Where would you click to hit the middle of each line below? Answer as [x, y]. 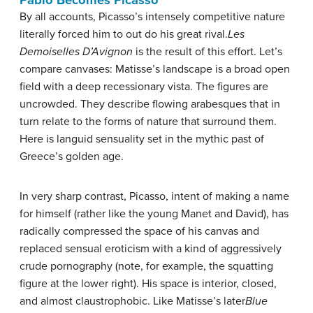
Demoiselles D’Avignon [76, 52]
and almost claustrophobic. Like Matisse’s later [132, 301]
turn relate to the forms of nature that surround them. [148, 122]
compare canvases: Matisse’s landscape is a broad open [155, 70]
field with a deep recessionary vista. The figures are [144, 87]
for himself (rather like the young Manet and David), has [154, 214]
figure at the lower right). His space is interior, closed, [148, 284]
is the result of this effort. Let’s [208, 52]
